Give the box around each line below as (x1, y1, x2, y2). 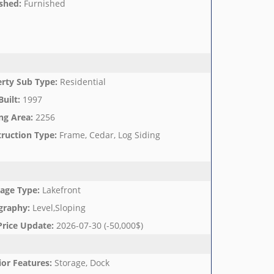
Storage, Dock (54, 257, 109, 268)
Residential (59, 76, 106, 87)
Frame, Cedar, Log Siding (59, 129, 160, 141)
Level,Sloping (32, 202, 86, 213)
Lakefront (42, 184, 81, 196)
